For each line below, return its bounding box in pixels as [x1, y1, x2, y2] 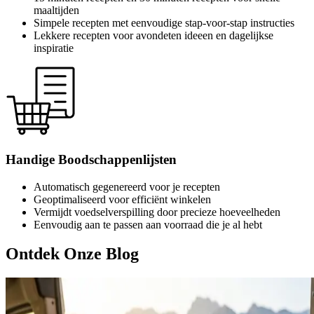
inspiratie [34, 42, 74, 55]
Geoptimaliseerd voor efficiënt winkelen [34, 193, 211, 205]
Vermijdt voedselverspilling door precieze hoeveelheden [34, 205, 280, 218]
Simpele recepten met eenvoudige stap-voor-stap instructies [34, 17, 294, 29]
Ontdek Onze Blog [6, 245, 139, 264]
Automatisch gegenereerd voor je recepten [34, 180, 220, 193]
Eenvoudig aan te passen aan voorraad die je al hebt [34, 218, 262, 231]
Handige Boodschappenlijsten [6, 151, 177, 167]
